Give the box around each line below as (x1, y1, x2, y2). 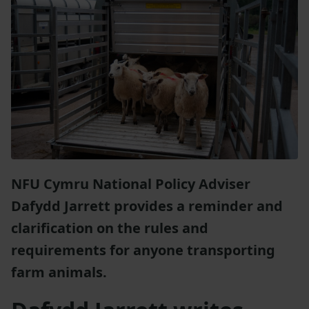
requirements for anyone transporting (11, 240, 275, 259)
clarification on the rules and (11, 218, 208, 237)
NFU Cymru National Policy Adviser (11, 174, 250, 193)
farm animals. (11, 262, 107, 281)
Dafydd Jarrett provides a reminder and (11, 196, 283, 215)
